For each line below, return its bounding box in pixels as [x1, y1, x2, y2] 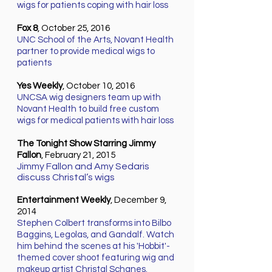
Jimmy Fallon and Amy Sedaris [17, 161, 149, 172]
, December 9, [110, 195, 166, 205]
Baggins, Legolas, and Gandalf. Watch [17, 230, 174, 240]
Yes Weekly [17, 81, 63, 91]
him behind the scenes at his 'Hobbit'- [17, 242, 170, 251]
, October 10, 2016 [63, 81, 135, 91]
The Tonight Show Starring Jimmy [17, 139, 155, 149]
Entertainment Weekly [17, 195, 110, 205]
